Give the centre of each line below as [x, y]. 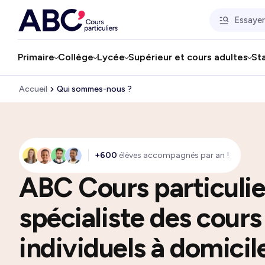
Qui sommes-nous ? [94, 89]
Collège [76, 57]
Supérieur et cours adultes [188, 57]
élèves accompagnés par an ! [173, 155]
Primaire [36, 57]
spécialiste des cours [140, 218]
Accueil [33, 89]
